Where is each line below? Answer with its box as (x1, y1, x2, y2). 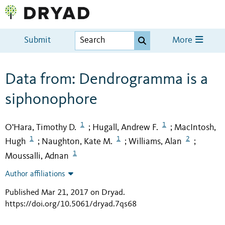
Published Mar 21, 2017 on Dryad (5, 188, 123, 197)
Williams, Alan (129, 137, 182, 147)
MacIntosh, (174, 123, 216, 132)
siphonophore (5, 91, 97, 108)
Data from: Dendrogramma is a (5, 71, 208, 88)
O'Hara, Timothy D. (5, 123, 76, 132)
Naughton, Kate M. (42, 137, 113, 147)
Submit (24, 36, 51, 45)
